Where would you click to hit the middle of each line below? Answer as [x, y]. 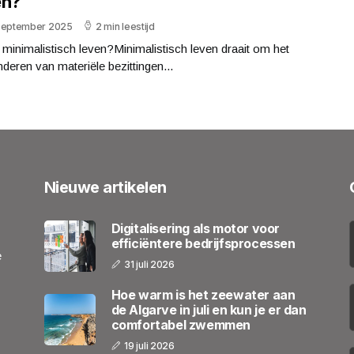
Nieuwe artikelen [105, 187]
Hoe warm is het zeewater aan [203, 294]
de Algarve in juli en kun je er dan [209, 309]
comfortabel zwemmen [181, 324]
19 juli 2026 [149, 345]
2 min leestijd [125, 26]
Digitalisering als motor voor [196, 228]
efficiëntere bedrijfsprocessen [203, 243]
